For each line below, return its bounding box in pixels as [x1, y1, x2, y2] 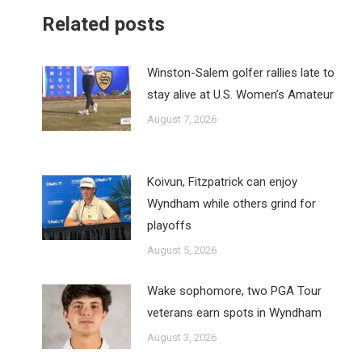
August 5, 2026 [147, 244, 217, 256]
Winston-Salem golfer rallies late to [147, 65, 335, 80]
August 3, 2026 [147, 331, 217, 343]
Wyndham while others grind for [147, 196, 316, 211]
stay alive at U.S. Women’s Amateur [147, 87, 334, 102]
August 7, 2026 [147, 113, 217, 125]
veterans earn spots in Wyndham [147, 305, 322, 320]
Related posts [42, 13, 165, 36]
